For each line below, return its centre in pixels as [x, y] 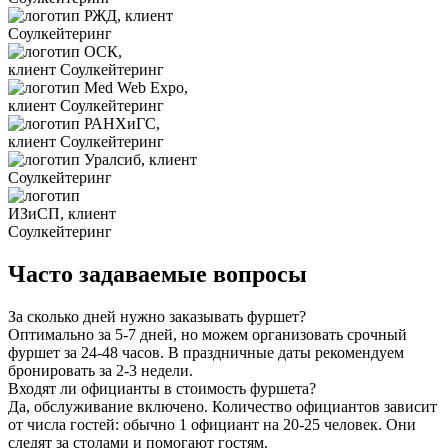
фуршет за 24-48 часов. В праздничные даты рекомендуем [206, 352]
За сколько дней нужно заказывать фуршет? [157, 316]
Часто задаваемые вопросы [157, 273]
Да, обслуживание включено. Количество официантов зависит [222, 406]
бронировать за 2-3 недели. [100, 370]
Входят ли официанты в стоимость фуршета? [162, 388]
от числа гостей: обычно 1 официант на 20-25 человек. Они [212, 424]
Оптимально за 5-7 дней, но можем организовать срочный [207, 334]
